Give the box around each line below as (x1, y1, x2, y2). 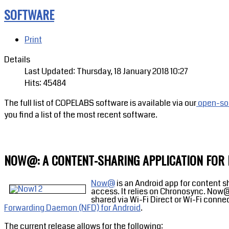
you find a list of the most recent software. (4, 109, 157, 121)
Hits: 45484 (25, 77, 66, 89)
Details (4, 54, 30, 66)
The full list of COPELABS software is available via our (4, 97, 196, 109)
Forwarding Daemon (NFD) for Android (4, 202, 141, 214)
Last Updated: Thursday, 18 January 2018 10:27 (25, 65, 188, 78)
